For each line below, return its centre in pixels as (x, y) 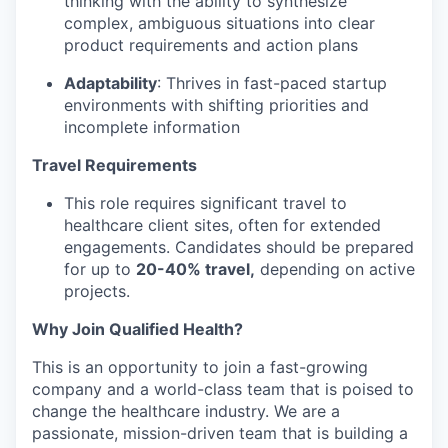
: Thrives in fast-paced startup (272, 83)
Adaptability (110, 83)
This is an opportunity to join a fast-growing (200, 367)
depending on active (335, 269)
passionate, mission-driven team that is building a (220, 433)
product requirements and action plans (211, 45)
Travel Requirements (114, 165)
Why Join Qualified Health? (137, 329)
